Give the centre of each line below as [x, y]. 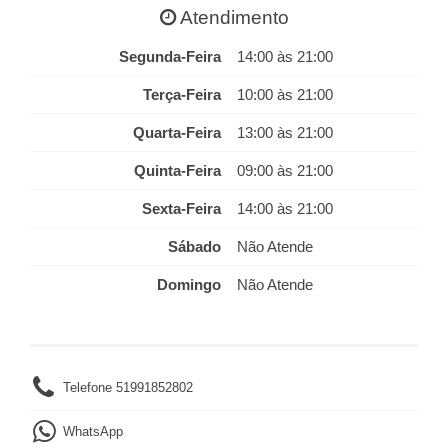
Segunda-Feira [170, 56]
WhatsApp [93, 431]
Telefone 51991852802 [128, 387]
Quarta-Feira [177, 132]
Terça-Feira [182, 94]
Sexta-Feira [181, 208]
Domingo [189, 284]
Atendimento [232, 17]
